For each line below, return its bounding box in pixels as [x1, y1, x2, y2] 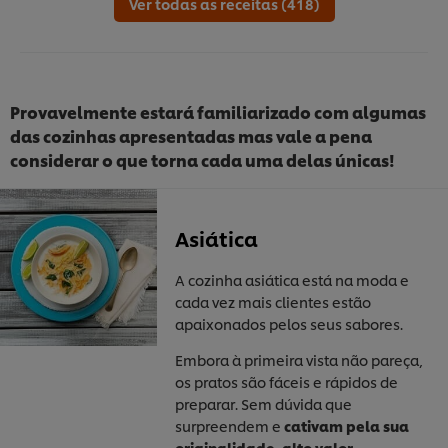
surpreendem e [174, 415, 284, 435]
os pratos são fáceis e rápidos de [174, 371, 398, 391]
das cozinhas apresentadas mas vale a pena [10, 123, 372, 147]
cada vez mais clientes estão [174, 291, 371, 311]
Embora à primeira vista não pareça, [174, 349, 423, 369]
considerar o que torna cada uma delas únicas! [10, 147, 398, 171]
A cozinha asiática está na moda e [174, 269, 409, 289]
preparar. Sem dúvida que [174, 393, 352, 413]
